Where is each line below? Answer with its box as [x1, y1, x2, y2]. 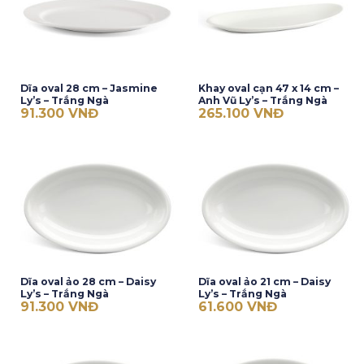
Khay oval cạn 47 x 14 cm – [197, 81, 339, 94]
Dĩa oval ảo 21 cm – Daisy [197, 275, 331, 288]
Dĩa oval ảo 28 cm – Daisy [19, 275, 156, 288]
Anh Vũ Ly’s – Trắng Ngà [197, 93, 327, 106]
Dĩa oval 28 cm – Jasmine [19, 81, 158, 94]
